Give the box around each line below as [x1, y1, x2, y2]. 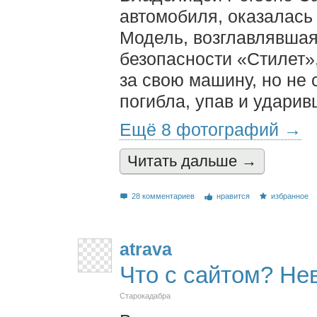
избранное [271, 191, 309, 200]
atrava [120, 238, 172, 259]
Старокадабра [120, 291, 171, 300]
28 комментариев [132, 191, 195, 200]
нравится [216, 191, 250, 200]
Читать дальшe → [127, 152, 257, 170]
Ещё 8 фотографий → [120, 119, 301, 139]
